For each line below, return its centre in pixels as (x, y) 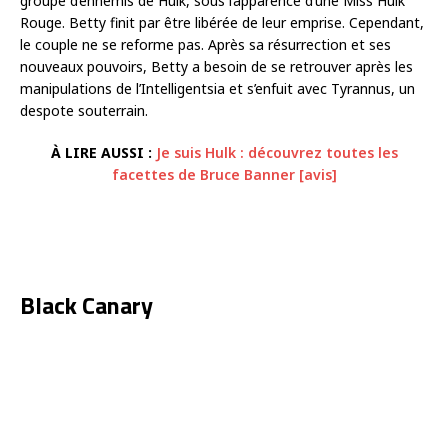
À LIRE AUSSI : (101, 152)
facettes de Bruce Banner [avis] (224, 174)
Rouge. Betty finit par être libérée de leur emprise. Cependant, (222, 22)
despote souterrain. (84, 110)
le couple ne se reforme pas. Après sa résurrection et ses (205, 44)
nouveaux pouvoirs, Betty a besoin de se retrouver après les (216, 66)
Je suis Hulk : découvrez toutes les (276, 152)
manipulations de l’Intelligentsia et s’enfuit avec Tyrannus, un (217, 88)
